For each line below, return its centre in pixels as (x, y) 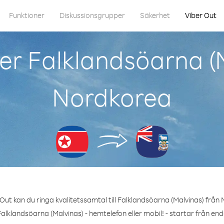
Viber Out (201, 15)
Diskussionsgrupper (92, 15)
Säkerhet (155, 15)
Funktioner (27, 15)
